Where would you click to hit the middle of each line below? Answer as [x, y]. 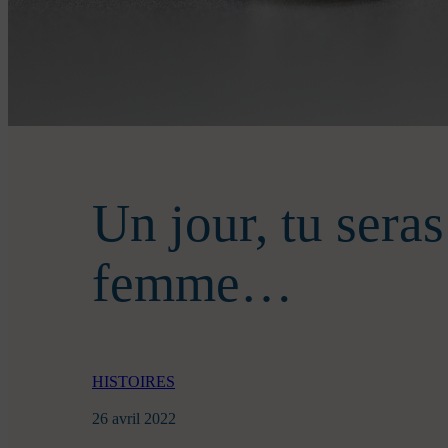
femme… [192, 282]
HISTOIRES [133, 381]
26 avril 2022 [134, 418]
